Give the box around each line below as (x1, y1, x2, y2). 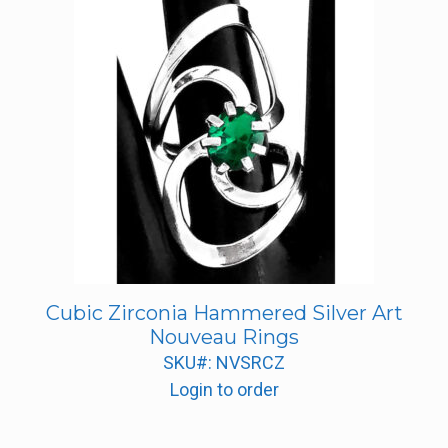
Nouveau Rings (149, 325, 299, 350)
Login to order (169, 379, 279, 401)
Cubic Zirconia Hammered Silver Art (45, 301, 403, 326)
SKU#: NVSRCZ (163, 352, 285, 374)
